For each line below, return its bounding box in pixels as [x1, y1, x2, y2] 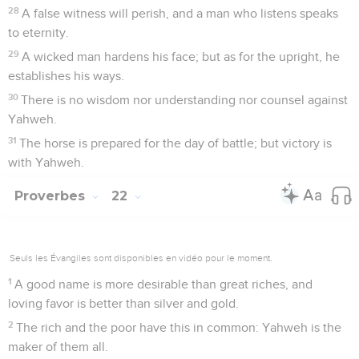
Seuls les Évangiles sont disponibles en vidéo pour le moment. [10, 252, 272, 264]
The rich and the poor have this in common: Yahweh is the [16, 321, 342, 334]
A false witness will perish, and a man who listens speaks [22, 6, 339, 20]
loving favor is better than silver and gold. [8, 296, 239, 310]
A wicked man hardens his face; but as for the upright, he [22, 50, 341, 63]
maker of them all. [8, 340, 108, 353]
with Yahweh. [8, 155, 84, 169]
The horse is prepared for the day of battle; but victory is [19, 136, 333, 150]
